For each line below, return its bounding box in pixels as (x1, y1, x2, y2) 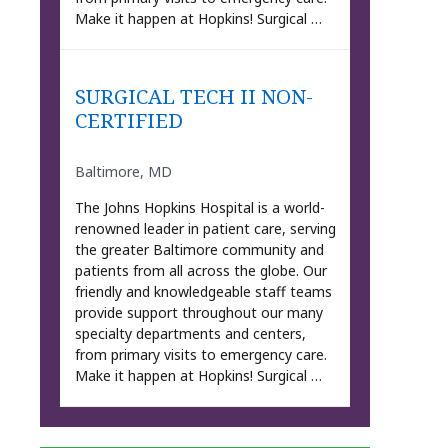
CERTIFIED (74, 105, 183, 134)
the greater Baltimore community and (74, 240, 324, 260)
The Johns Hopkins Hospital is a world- (74, 198, 325, 218)
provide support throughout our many (74, 303, 323, 323)
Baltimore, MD (74, 162, 172, 182)
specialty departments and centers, (74, 324, 306, 344)
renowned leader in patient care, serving (74, 219, 336, 239)
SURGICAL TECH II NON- (74, 81, 313, 110)
